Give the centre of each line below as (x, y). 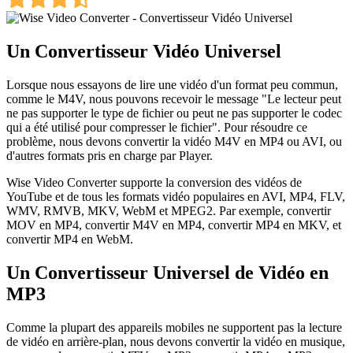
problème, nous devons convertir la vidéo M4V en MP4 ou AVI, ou (174, 141)
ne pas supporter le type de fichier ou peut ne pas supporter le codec (174, 113)
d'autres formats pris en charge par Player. (110, 155)
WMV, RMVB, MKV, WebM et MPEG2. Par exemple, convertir (169, 210)
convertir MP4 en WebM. (70, 239)
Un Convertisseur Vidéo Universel (144, 51)
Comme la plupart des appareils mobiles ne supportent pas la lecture (174, 327)
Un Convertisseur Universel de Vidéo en (167, 272)
